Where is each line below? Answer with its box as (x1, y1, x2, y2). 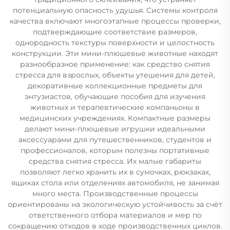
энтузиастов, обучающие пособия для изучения (25, 91, 205, 101)
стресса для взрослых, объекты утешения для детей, (15, 70, 215, 80)
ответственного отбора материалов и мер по (28, 210, 202, 220)
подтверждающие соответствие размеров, (33, 27, 197, 36)
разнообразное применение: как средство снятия (20, 59, 210, 69)
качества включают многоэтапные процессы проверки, (9, 16, 221, 26)
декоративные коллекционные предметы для (28, 81, 202, 90)
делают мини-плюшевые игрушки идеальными (25, 124, 205, 133)
